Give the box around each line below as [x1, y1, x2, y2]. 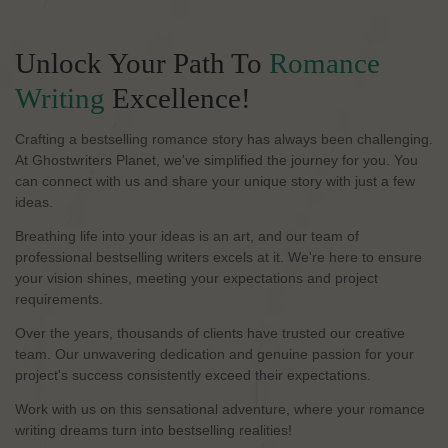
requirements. [15, 291, 103, 308]
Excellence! [105, 82, 251, 115]
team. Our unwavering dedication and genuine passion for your [15, 346, 414, 363]
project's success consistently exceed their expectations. [15, 367, 371, 384]
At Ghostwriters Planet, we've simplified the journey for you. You [15, 152, 418, 169]
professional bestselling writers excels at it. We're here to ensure [15, 249, 422, 266]
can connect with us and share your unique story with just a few [15, 173, 415, 190]
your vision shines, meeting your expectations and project [15, 270, 378, 287]
